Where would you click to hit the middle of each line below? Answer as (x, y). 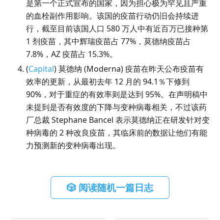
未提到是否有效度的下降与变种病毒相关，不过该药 (116, 107)
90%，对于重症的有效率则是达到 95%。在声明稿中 (117, 94)
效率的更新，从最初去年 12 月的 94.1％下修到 (108, 81)
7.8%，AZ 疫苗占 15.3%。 (71, 54)
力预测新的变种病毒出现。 (73, 145)
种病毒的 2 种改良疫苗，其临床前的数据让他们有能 (116, 132)
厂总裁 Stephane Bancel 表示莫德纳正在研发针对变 (118, 120)
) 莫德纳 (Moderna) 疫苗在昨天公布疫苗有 (129, 69)
